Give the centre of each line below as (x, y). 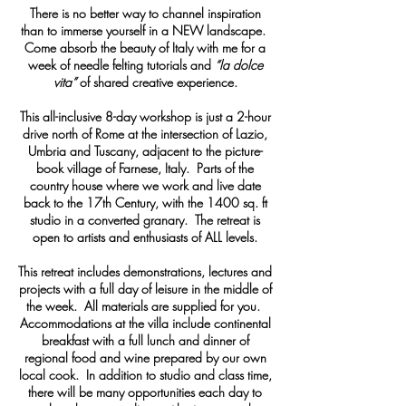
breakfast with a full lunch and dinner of (145, 341)
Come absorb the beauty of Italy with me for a (145, 48)
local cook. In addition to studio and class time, (145, 375)
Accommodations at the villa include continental (145, 324)
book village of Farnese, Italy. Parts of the (145, 169)
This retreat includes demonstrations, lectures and (145, 272)
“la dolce (238, 65)
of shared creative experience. (156, 82)
